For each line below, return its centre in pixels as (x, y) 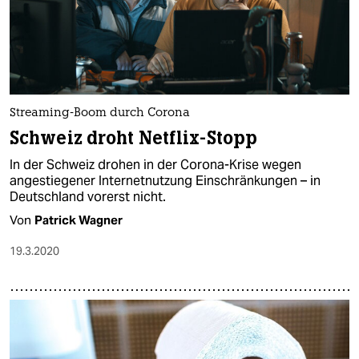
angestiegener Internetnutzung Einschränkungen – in (165, 180)
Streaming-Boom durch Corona (100, 113)
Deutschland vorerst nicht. (88, 196)
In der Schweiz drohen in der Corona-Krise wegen (155, 164)
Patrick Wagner (79, 220)
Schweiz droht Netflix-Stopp (134, 138)
